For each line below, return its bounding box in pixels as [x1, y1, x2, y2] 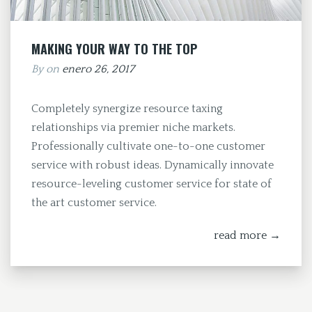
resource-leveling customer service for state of [31, 177, 272, 190]
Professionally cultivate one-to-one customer [31, 139, 265, 153]
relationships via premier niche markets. [31, 120, 235, 134]
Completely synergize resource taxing [31, 102, 223, 115]
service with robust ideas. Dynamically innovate [31, 158, 274, 171]
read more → [214, 228, 281, 242]
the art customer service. [31, 196, 157, 209]
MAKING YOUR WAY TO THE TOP [31, 39, 197, 58]
